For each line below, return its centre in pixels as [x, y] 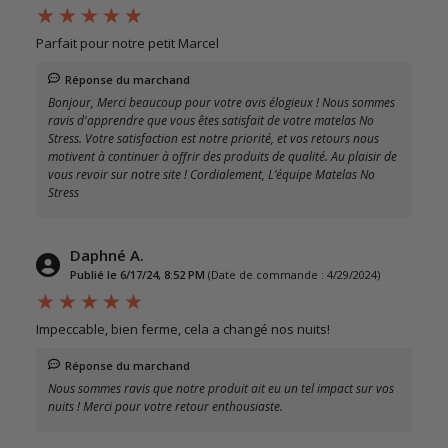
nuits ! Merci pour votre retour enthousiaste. [165, 406]
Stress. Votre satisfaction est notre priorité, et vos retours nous [213, 138]
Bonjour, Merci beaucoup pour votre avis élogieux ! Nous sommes [221, 102]
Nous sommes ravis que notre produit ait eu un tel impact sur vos [221, 388]
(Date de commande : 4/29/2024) [294, 274]
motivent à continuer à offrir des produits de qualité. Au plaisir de [222, 156]
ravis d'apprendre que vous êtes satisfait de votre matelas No [211, 120]
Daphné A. [107, 254]
